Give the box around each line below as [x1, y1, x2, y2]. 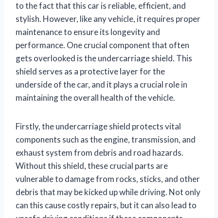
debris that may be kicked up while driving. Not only [16, 186, 200, 197]
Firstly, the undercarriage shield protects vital [16, 121, 181, 131]
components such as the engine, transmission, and [16, 134, 196, 145]
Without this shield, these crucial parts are [16, 160, 168, 171]
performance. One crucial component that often [16, 39, 189, 50]
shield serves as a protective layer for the [16, 66, 165, 76]
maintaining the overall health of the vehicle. [16, 92, 175, 103]
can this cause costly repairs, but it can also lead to [16, 200, 197, 210]
